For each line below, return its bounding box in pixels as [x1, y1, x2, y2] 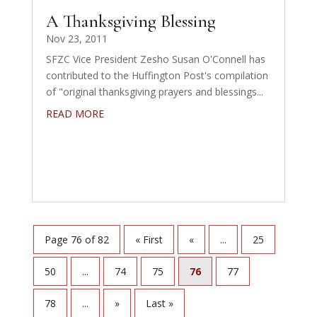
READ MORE [45, 106, 104, 120]
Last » [145, 296, 173, 311]
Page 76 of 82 [44, 233, 109, 247]
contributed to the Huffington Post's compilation [45, 68, 268, 82]
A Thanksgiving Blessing [45, 10, 216, 32]
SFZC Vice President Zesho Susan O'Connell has [45, 52, 265, 66]
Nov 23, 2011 [45, 31, 108, 45]
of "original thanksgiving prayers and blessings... [45, 84, 263, 98]
